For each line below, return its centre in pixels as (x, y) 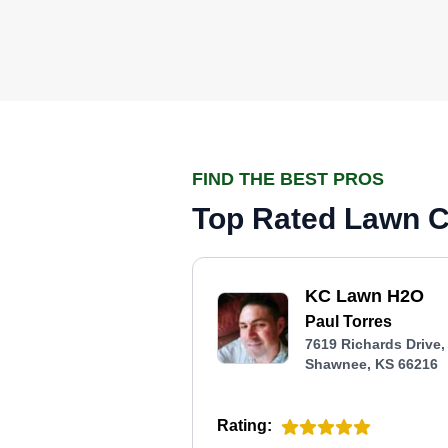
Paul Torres (348, 321)
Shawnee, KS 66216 (371, 364)
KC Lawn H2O (364, 296)
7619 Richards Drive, (375, 344)
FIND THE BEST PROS (288, 179)
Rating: (244, 425)
